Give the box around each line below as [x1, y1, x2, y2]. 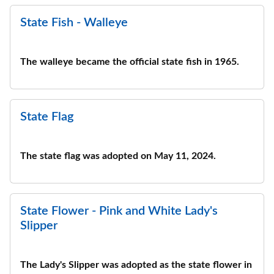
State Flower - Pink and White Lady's [20, 205, 218, 217]
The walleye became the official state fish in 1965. [20, 57, 239, 67]
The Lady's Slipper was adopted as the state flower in [20, 260, 252, 270]
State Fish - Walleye [20, 17, 128, 29]
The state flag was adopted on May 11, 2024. [20, 151, 216, 161]
